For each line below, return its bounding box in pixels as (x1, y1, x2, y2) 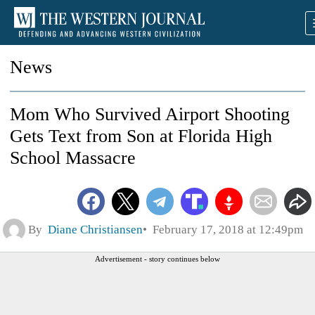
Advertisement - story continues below (95, 254, 220, 263)
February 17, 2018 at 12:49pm (147, 222, 303, 236)
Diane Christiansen (48, 222, 143, 236)
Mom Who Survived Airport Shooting (10, 104, 290, 124)
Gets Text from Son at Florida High (10, 126, 272, 146)
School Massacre (10, 148, 136, 168)
